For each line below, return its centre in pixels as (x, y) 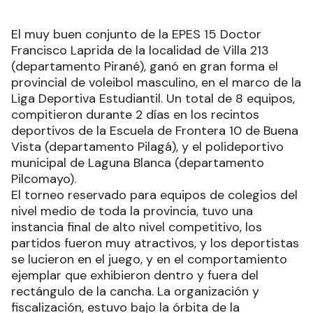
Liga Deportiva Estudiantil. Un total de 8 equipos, (153, 99)
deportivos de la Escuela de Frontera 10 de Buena (155, 131)
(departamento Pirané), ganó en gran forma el (145, 67)
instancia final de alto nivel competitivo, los (137, 227)
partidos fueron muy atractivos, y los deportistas (155, 243)
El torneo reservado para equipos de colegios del (154, 195)
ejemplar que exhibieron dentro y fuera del (135, 276)
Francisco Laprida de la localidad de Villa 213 (140, 51)
